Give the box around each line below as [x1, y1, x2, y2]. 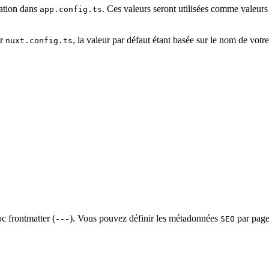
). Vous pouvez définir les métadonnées [70, 213, 220, 223]
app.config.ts [40, 5, 102, 14]
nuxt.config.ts [5, 36, 73, 46]
